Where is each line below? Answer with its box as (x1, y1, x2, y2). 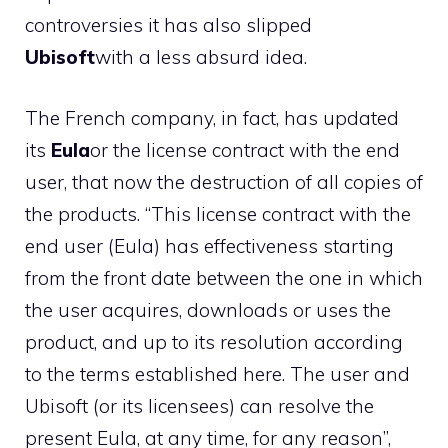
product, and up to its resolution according (25, 329, 403, 354)
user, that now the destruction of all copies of (25, 169, 423, 194)
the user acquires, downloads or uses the (25, 297, 391, 322)
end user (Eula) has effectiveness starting (25, 233, 394, 258)
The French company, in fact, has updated (25, 105, 399, 130)
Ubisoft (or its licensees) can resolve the (25, 393, 374, 418)
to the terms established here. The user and (25, 361, 410, 386)
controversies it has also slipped (25, 13, 312, 37)
